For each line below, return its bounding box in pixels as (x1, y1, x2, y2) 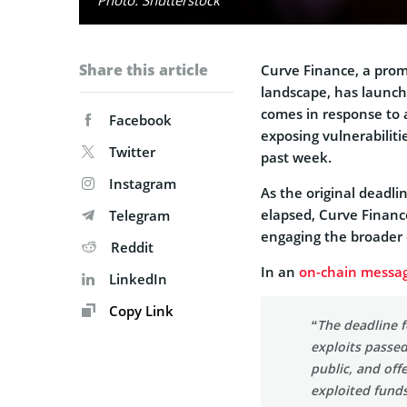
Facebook (109, 110, 172, 129)
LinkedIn (109, 269, 167, 288)
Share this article (79, 59, 208, 80)
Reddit (111, 237, 154, 256)
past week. (261, 147, 332, 166)
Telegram (109, 205, 170, 224)
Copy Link (105, 301, 174, 320)
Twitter (109, 142, 155, 161)
